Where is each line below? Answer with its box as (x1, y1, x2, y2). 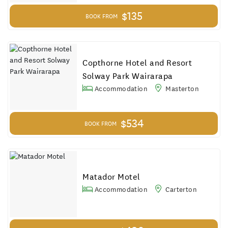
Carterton (163, 184, 197, 194)
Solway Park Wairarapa (82, 70, 173, 81)
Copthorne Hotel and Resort (82, 57, 192, 68)
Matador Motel (82, 171, 140, 182)
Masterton (163, 83, 199, 93)
